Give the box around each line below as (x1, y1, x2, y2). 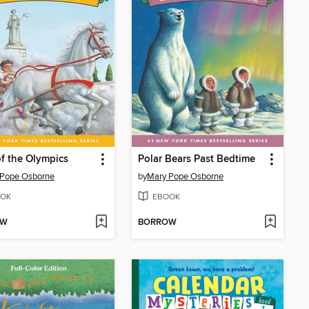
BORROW (138, 216, 177, 228)
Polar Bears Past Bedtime (138, 153, 255, 166)
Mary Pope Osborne (147, 171, 223, 183)
